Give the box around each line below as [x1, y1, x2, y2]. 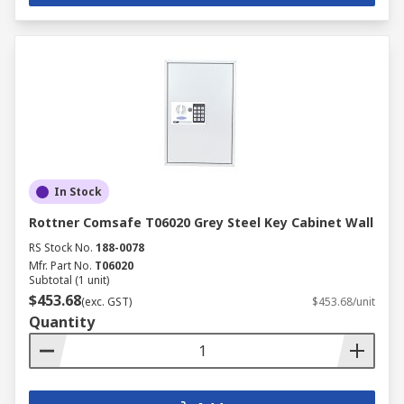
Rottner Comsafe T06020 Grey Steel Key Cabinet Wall [29, 214, 373, 231]
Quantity [29, 312, 95, 332]
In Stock [54, 184, 102, 199]
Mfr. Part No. [29, 258, 92, 273]
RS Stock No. [29, 240, 93, 255]
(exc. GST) [81, 294, 132, 309]
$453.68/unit [312, 294, 375, 309]
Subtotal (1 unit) [29, 272, 109, 288]
